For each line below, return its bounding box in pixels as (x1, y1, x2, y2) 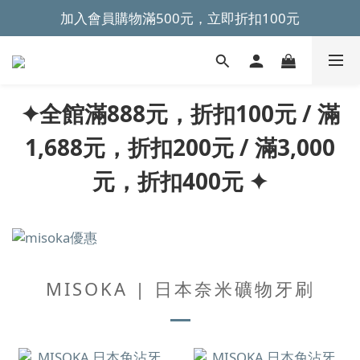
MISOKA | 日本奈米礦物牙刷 (45, 276, 315, 301)
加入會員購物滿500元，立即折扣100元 (60, 9, 300, 27)
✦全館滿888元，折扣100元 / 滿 (20, 98, 340, 129)
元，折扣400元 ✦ (92, 166, 268, 196)
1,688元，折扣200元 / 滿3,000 (25, 132, 335, 162)
